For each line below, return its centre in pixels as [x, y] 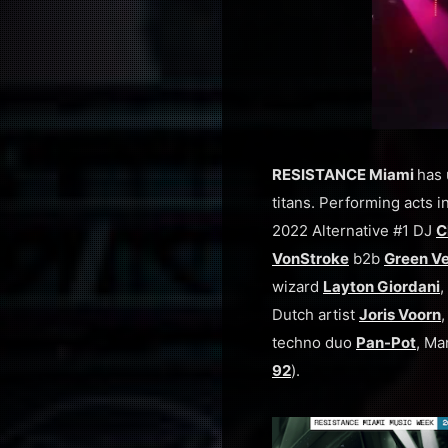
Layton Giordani [381, 286]
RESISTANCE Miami [344, 174]
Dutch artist [315, 314]
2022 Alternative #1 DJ [354, 230]
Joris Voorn [400, 314]
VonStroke [310, 258]
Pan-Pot [386, 342]
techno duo [314, 342]
